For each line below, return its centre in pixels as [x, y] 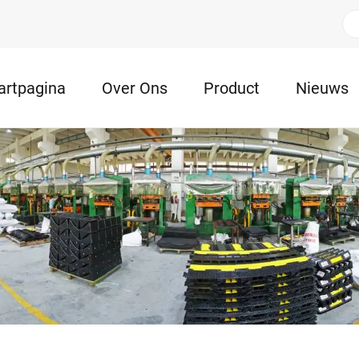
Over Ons [135, 88]
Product [232, 88]
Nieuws [322, 88]
